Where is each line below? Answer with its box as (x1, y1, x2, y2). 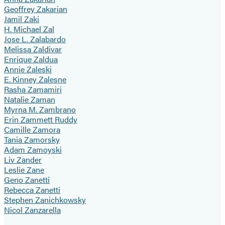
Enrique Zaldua (4, 53, 58, 65)
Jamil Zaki (4, 13, 39, 25)
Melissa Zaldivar (4, 43, 62, 55)
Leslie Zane (4, 164, 44, 176)
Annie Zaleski (4, 63, 52, 75)
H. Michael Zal (4, 23, 54, 35)
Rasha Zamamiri (4, 83, 62, 95)
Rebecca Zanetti (4, 184, 60, 196)
